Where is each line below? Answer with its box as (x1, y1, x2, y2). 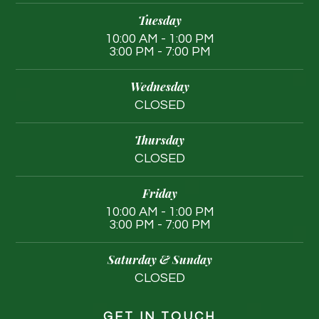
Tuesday (137, 11, 182, 28)
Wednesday (130, 78, 189, 94)
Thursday (135, 131, 184, 147)
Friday (142, 184, 177, 201)
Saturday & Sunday (107, 251, 212, 267)
